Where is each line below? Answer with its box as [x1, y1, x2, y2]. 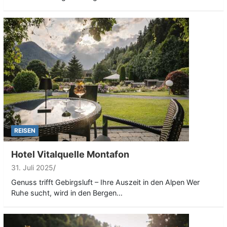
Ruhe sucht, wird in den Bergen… [11, 188, 123, 198]
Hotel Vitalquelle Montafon [11, 149, 129, 160]
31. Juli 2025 [11, 163, 53, 172]
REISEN [14, 127, 35, 135]
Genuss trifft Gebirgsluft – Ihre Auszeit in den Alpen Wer [11, 178, 200, 187]
